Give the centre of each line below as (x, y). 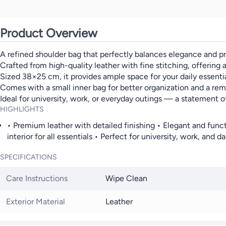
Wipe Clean (126, 178)
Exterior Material (36, 202)
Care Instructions (37, 178)
